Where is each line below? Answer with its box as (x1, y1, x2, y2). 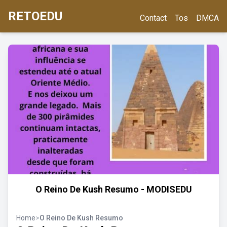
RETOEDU (8, 9, 62, 23)
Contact (140, 13, 167, 23)
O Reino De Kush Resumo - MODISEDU (35, 184, 192, 195)
